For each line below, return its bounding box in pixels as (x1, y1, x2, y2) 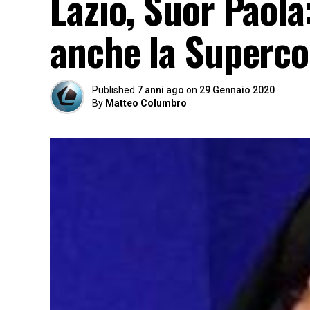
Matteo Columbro (105, 98, 187, 109)
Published (92, 84, 135, 95)
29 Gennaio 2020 (199, 84, 275, 95)
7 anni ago (137, 84, 184, 95)
